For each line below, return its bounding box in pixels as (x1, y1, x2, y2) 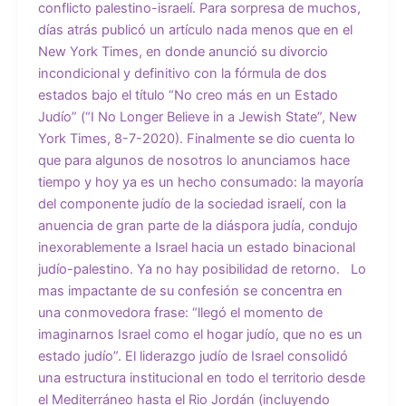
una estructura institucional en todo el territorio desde (37, 370, 365, 387)
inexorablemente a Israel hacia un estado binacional (37, 239, 355, 256)
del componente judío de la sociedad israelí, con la (37, 196, 346, 213)
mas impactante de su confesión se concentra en (37, 283, 343, 300)
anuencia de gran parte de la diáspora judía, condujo (37, 217, 358, 235)
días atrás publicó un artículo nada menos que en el (37, 22, 353, 39)
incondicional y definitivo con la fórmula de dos (37, 65, 327, 82)
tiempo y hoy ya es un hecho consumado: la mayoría (37, 174, 363, 191)
